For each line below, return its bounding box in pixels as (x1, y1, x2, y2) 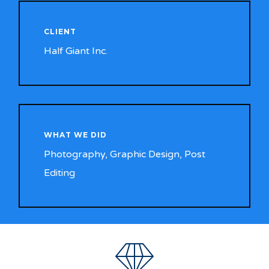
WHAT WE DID (44, 130, 107, 140)
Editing (44, 167, 76, 180)
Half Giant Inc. (44, 45, 108, 58)
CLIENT (44, 27, 77, 37)
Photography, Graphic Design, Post (44, 148, 206, 161)
